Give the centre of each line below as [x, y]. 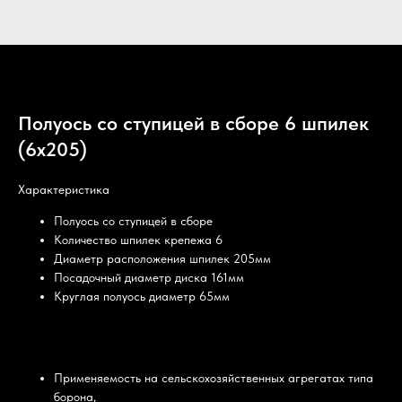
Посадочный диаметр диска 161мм [149, 277]
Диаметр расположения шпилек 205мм [162, 258]
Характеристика [64, 189]
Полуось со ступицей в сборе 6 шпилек [193, 123]
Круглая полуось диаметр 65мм [142, 296]
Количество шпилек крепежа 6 [138, 240]
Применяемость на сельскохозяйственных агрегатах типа [214, 378]
